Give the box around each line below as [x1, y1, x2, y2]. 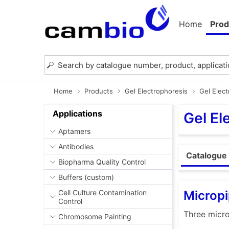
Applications [53, 108, 102, 119]
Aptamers [58, 127, 90, 136]
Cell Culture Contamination [58, 188, 147, 197]
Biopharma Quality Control [58, 157, 146, 167]
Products [84, 87, 113, 96]
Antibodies [58, 142, 94, 151]
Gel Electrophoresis [125, 87, 188, 96]
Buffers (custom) [58, 173, 114, 182]
